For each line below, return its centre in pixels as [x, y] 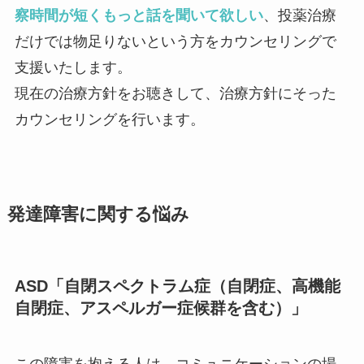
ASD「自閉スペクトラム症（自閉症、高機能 [177, 286]
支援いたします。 [73, 68]
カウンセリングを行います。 [109, 120]
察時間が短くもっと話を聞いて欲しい [139, 16]
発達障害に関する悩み [98, 215]
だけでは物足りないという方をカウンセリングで [175, 42]
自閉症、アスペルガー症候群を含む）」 [160, 308]
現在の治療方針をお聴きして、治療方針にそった [175, 94]
